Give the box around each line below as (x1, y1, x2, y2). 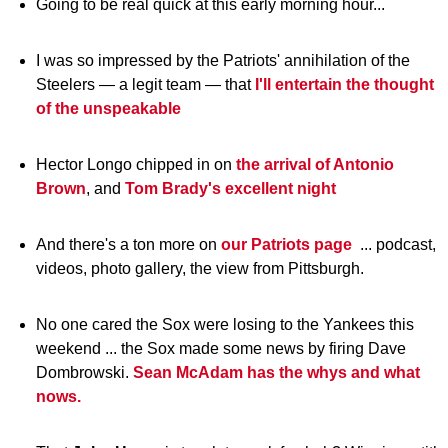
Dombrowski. (36, 364, 133, 381)
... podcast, (356, 236, 436, 253)
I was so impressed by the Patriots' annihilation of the (36, 52, 410, 69)
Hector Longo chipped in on (36, 156, 236, 173)
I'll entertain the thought (255, 76, 434, 93)
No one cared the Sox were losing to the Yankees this (36, 316, 414, 333)
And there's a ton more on (36, 236, 221, 253)
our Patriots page (221, 236, 356, 253)
